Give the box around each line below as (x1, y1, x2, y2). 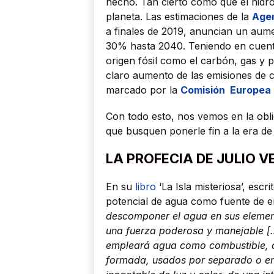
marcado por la (106, 83, 180, 96)
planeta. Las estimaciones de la (106, 10, 252, 23)
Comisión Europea (180, 83, 271, 96)
